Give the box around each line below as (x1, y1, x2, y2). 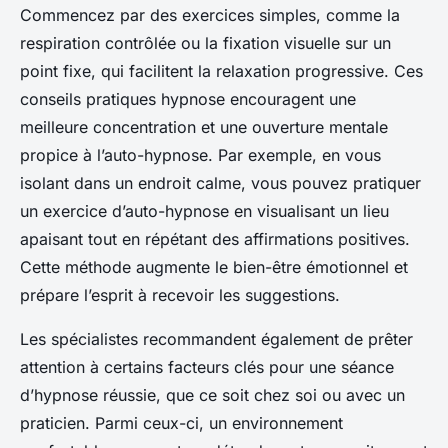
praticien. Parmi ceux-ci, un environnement (20, 413, 343, 434)
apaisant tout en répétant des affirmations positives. (20, 229, 410, 250)
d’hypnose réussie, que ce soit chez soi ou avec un (20, 385, 405, 406)
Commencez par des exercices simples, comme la (20, 5, 400, 26)
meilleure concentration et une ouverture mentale (20, 117, 388, 138)
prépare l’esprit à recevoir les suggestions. (20, 285, 340, 306)
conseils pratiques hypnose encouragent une (20, 89, 356, 110)
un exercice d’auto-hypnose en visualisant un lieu (20, 201, 389, 222)
